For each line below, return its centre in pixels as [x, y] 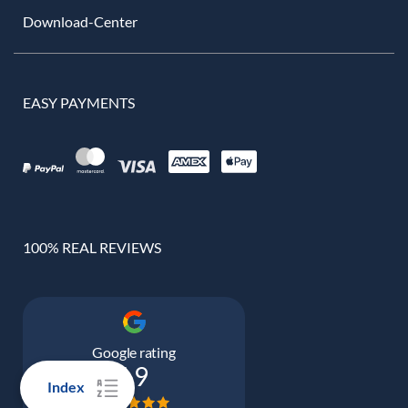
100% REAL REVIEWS [92, 247]
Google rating [134, 352]
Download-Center [80, 21]
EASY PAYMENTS [79, 102]
